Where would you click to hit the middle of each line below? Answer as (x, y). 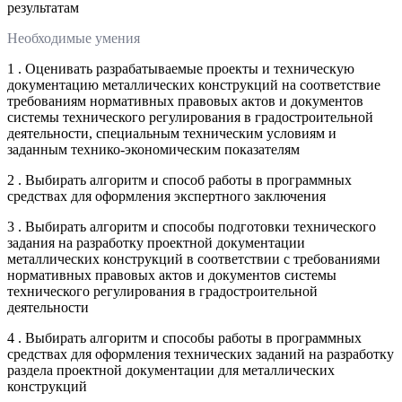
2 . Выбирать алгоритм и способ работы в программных (179, 179)
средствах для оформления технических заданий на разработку (201, 354)
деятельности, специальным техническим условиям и (172, 133)
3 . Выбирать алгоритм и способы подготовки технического (192, 226)
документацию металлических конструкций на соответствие (194, 84)
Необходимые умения (74, 38)
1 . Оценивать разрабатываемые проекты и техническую (181, 68)
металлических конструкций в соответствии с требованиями (194, 258)
